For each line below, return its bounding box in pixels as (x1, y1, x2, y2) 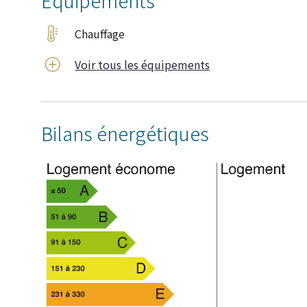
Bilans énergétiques (41, 119, 209, 147)
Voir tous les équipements (75, 56, 210, 73)
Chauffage (75, 25, 125, 42)
